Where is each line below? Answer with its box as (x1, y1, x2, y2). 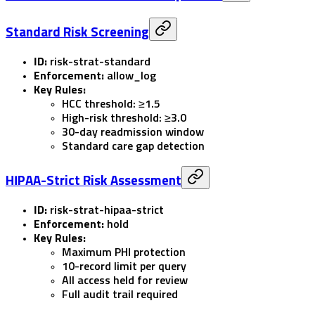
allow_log (107, 70, 156, 82)
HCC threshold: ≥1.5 (62, 98, 160, 110)
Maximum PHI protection (62, 247, 186, 259)
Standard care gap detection (62, 140, 205, 152)
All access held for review (62, 275, 188, 287)
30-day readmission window (62, 126, 204, 138)
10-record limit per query (62, 261, 186, 273)
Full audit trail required (62, 289, 178, 301)
